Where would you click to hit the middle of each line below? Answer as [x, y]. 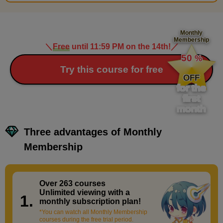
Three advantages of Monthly [93, 132]
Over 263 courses [72, 183]
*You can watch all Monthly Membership [93, 212]
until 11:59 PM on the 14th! [120, 46]
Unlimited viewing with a [84, 192]
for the [192, 88]
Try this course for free [111, 69]
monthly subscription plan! [90, 201]
